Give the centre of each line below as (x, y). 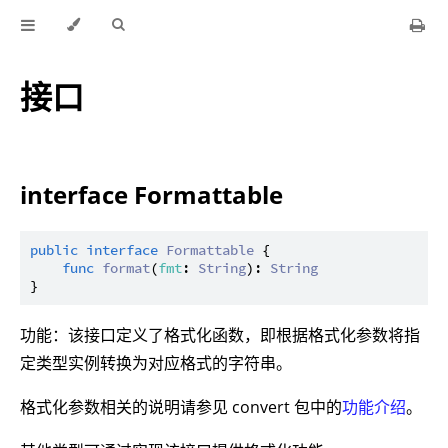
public (54, 250)
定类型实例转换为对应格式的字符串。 (156, 363)
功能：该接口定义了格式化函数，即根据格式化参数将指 (220, 335)
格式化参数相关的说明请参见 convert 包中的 (181, 407)
